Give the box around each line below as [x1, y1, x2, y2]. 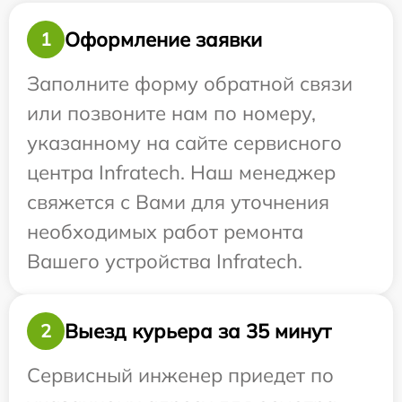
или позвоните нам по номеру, [27, 100, 316, 127]
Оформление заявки [65, 26, 262, 52]
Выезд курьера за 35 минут [65, 318, 331, 344]
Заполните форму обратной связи [27, 71, 353, 97]
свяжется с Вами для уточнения [27, 189, 329, 215]
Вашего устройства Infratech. [27, 249, 302, 275]
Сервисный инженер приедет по [27, 363, 334, 389]
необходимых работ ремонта [27, 219, 303, 245]
